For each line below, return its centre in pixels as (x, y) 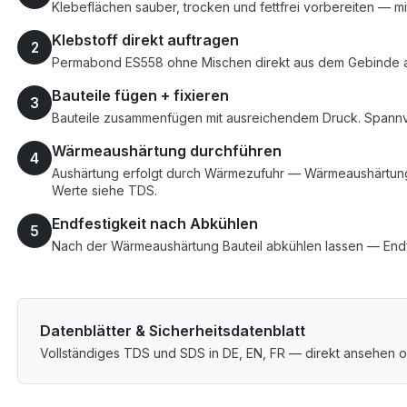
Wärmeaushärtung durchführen (167, 151)
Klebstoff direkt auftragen (145, 40)
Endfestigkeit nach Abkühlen (155, 224)
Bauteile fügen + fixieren (140, 96)
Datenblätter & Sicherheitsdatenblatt (173, 331)
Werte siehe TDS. (104, 191)
